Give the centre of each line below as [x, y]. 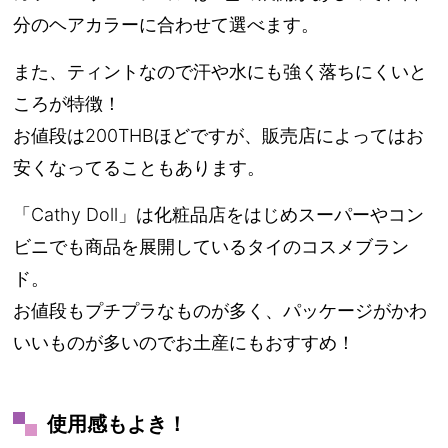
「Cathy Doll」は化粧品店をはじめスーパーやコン [219, 214]
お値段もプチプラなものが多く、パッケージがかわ [220, 310]
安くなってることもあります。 [139, 167]
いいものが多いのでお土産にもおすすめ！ [184, 342]
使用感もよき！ [117, 423]
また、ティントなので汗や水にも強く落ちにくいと [220, 71]
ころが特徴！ [67, 103]
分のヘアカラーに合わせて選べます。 [166, 24]
